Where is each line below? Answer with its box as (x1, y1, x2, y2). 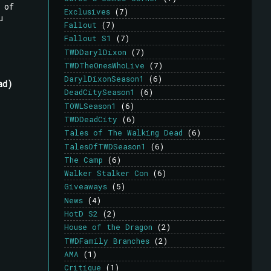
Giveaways (64, 181, 107, 192)
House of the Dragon (64, 222, 152, 232)
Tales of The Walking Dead (64, 128, 183, 138)
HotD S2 (64, 209, 98, 218)
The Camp (64, 154, 103, 165)
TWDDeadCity (64, 114, 117, 125)
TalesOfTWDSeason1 (64, 141, 146, 151)
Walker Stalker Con (64, 168, 148, 178)
